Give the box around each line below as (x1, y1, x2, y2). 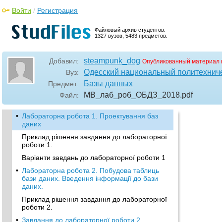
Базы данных (84, 79, 133, 88)
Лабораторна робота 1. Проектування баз (22, 112, 158, 120)
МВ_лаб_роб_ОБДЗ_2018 (84, 91, 180, 99)
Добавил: (49, 57, 79, 65)
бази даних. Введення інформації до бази (22, 174, 158, 182)
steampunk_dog (84, 56, 140, 65)
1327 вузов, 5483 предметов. (95, 33, 167, 39)
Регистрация (37, 6, 78, 14)
